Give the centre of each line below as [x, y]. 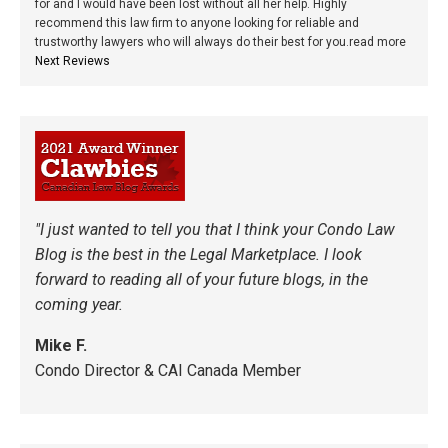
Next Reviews [72, 61]
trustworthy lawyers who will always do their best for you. [192, 42]
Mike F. [61, 346]
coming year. [79, 305]
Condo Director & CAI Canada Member [168, 371]
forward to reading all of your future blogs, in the [202, 280]
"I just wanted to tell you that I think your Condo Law [215, 230]
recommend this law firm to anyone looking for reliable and [197, 23]
